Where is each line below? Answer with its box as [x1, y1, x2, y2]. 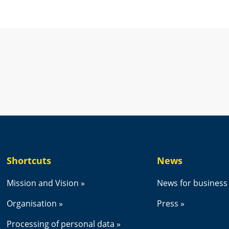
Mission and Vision [6, 177, 79, 189]
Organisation [6, 197, 57, 209]
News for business [157, 177, 228, 189]
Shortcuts [6, 154, 51, 167]
